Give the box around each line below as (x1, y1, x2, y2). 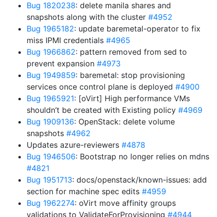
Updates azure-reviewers (27, 140, 122, 150)
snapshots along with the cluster (27, 12, 148, 22)
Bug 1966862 (27, 47, 76, 57)
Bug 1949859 (27, 70, 76, 80)
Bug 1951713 (27, 175, 72, 185)
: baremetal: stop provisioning (76, 70, 185, 80)
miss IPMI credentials (27, 35, 106, 45)
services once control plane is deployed (27, 82, 175, 92)
